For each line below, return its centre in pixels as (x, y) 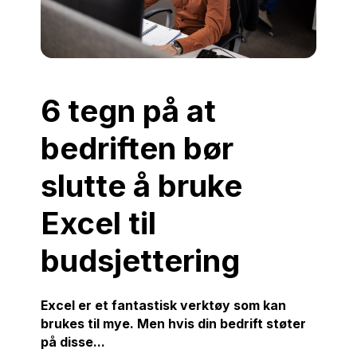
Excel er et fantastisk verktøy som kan (163, 306)
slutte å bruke (141, 185)
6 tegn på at (128, 110)
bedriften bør (137, 148)
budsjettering (140, 260)
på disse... (73, 343)
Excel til (98, 223)
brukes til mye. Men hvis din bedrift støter (173, 324)
